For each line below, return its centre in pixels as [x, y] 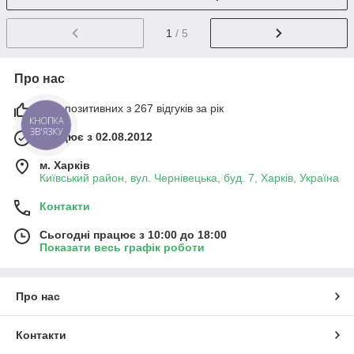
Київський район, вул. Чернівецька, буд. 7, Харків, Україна [189, 178]
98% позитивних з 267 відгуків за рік [132, 109]
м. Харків [65, 166]
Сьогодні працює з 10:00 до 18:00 [133, 235]
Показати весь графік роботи [122, 248]
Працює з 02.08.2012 [96, 137]
